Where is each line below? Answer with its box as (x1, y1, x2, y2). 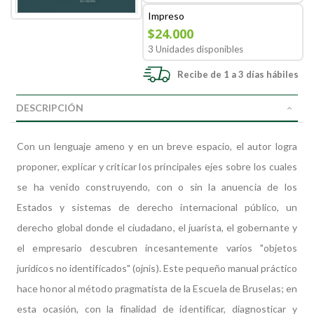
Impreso (148, 10, 185, 22)
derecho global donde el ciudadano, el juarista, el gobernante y (17, 221, 297, 233)
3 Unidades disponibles (148, 43, 244, 55)
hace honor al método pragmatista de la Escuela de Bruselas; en (17, 282, 297, 294)
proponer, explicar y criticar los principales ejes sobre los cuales (17, 161, 297, 172)
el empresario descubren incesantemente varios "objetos (17, 242, 297, 254)
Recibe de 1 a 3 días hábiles (177, 69, 299, 80)
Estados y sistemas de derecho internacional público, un (17, 201, 297, 213)
